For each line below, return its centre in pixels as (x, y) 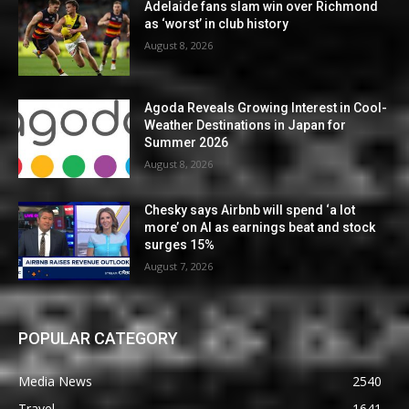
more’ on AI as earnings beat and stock (260, 228)
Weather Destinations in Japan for (246, 126)
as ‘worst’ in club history (217, 23)
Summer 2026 (187, 143)
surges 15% (180, 245)
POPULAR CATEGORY (98, 338)
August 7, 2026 (179, 267)
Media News (55, 381)
